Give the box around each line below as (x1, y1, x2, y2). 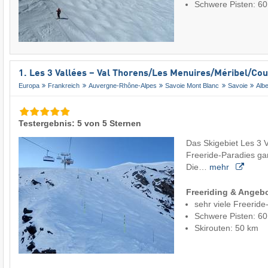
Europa (19, 81, 39, 89)
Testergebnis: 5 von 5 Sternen (19, 118, 141, 129)
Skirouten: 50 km (194, 223, 258, 233)
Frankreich (48, 81, 80, 89)
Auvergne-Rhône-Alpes (88, 81, 157, 89)
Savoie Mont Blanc (165, 81, 220, 89)
